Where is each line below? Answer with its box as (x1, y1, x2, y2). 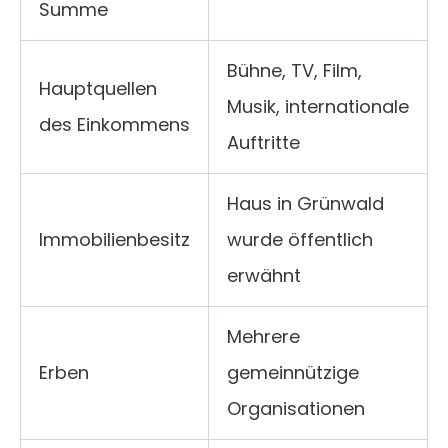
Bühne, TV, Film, (227, 58, 362, 84)
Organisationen (227, 396, 365, 422)
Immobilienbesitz (39, 227, 190, 253)
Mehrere (227, 324, 300, 350)
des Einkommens (39, 112, 190, 138)
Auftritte (227, 130, 300, 156)
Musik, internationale (227, 94, 409, 120)
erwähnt (227, 263, 301, 289)
